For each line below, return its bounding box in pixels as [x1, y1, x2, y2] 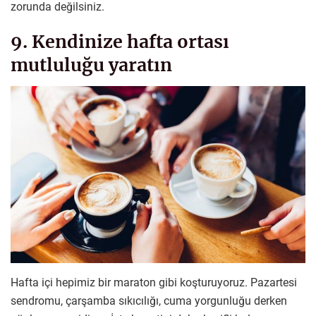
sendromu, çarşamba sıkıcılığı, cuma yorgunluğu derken [11, 293, 287, 308]
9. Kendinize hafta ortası [11, 30, 229, 54]
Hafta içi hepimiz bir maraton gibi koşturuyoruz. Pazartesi [11, 275, 297, 289]
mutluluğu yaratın [11, 54, 172, 77]
